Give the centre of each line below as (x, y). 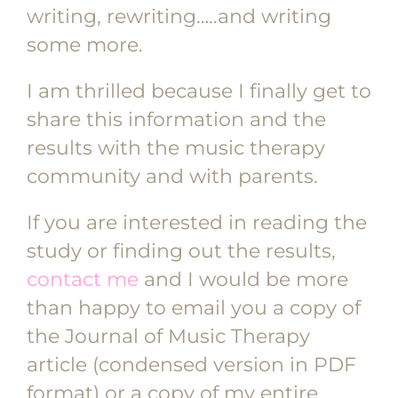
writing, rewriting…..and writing (179, 17)
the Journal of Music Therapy (168, 337)
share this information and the (176, 120)
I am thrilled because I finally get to (199, 92)
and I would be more (246, 280)
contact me (85, 280)
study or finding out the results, (181, 251)
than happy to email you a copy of (194, 308)
